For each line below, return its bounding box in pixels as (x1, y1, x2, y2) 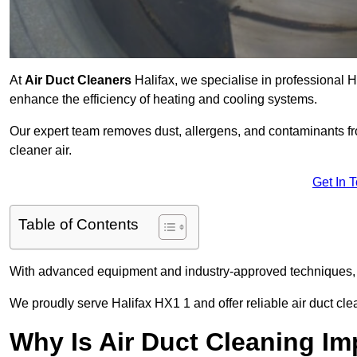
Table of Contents (18, 216, 139, 233)
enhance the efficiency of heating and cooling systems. (10, 92, 317, 107)
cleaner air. (10, 143, 72, 158)
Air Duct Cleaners (25, 73, 131, 88)
